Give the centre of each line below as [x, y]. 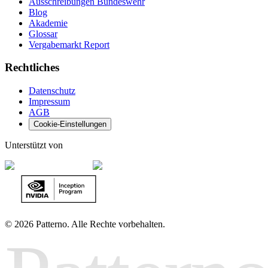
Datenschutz [52, 91]
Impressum [49, 101]
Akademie [48, 23]
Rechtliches [32, 68]
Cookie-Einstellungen [70, 124]
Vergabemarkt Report [69, 44]
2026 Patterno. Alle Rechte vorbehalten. [90, 224]
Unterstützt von [34, 145]
